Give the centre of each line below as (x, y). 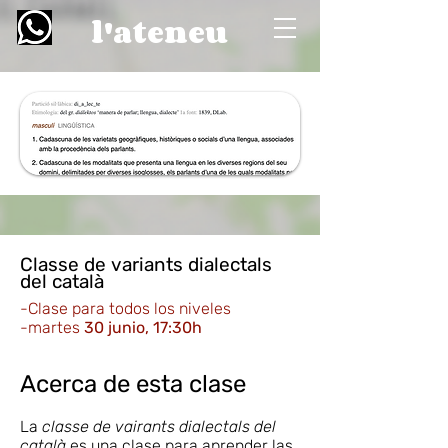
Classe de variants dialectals (146, 264)
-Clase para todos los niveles (125, 308)
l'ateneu (159, 32)
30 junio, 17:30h (141, 327)
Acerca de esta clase (133, 384)
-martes (50, 327)
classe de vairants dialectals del (159, 426)
